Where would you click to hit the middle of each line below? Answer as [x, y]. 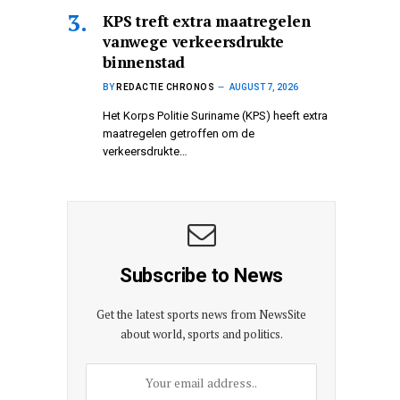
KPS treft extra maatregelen [207, 21]
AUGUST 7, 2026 [264, 87]
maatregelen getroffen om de [179, 133]
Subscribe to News [201, 275]
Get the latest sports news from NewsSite [201, 314]
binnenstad [144, 62]
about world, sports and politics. [201, 333]
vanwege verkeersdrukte [194, 41]
